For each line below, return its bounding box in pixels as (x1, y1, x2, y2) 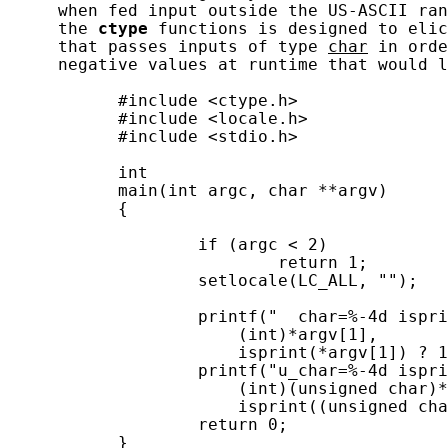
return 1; (8, 253, 368, 272)
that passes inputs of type (8, 37, 328, 56)
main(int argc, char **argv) (8, 181, 388, 200)
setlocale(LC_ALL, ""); (8, 271, 418, 290)
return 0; (8, 415, 288, 434)
